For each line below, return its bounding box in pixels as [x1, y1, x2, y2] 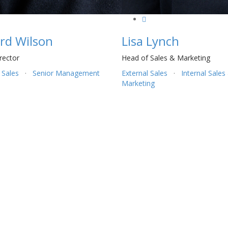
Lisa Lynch [121, 33, 179, 50]
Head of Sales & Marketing [121, 53, 210, 63]
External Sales [121, 68, 167, 78]
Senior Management [32, 68, 100, 78]
